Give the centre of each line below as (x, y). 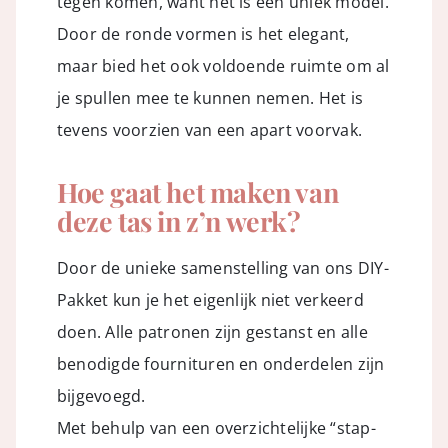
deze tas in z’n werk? (178, 221)
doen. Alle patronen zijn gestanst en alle (212, 332)
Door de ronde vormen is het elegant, (203, 34)
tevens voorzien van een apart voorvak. (209, 130)
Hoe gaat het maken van (197, 192)
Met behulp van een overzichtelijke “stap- (216, 428)
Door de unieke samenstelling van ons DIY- (222, 268)
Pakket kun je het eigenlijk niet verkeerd (210, 300)
